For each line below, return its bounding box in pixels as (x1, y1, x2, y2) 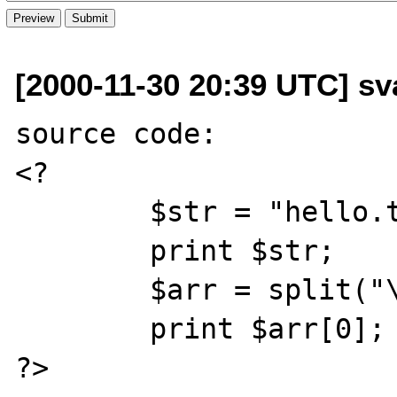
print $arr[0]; (15, 312, 151, 345)
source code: (15, 117, 235, 150)
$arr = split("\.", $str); (15, 273, 151, 306)
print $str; (15, 234, 151, 267)
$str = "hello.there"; (15, 195, 151, 228)
